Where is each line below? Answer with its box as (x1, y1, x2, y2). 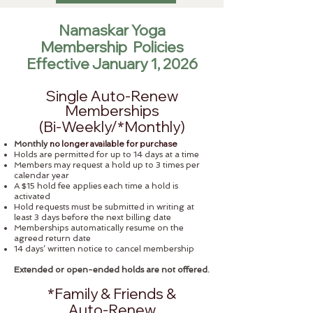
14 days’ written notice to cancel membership (14, 244, 194, 254)
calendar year (14, 170, 69, 180)
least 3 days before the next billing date (14, 212, 171, 222)
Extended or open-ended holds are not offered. (14, 265, 210, 275)
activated (14, 191, 50, 201)
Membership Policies (40, 38, 184, 56)
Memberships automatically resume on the (14, 223, 184, 233)
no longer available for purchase (50, 138, 177, 149)
